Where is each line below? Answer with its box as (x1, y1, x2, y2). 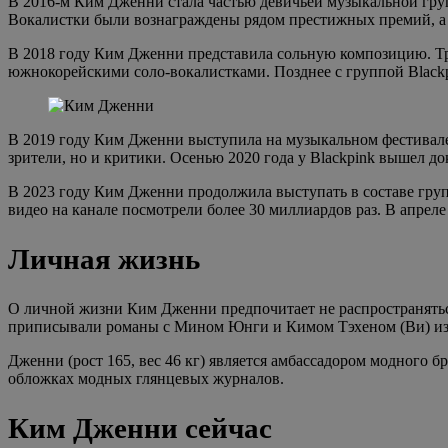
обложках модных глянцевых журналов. (8, 369, 284, 387)
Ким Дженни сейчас (8, 411, 272, 444)
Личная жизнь (8, 242, 200, 275)
